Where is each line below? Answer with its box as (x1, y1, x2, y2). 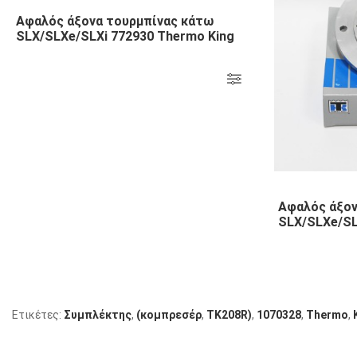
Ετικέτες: (12, 308, 64, 321)
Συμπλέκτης (64, 308, 131, 321)
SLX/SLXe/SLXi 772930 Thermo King (16, 29, 234, 44)
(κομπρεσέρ (136, 308, 202, 321)
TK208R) (206, 308, 252, 321)
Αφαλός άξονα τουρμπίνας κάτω (16, 14, 214, 29)
